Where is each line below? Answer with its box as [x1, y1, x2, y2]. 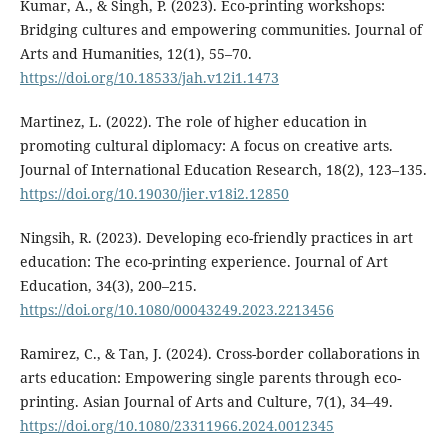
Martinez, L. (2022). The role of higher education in [19, 112, 367, 132]
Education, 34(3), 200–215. [19, 276, 197, 296]
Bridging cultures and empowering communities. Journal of [19, 20, 422, 40]
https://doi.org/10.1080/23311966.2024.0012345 [19, 416, 334, 436]
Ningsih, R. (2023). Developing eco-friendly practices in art [19, 228, 413, 248]
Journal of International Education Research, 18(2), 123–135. [19, 160, 427, 180]
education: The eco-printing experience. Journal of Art [19, 252, 388, 272]
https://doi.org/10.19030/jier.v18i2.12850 [19, 184, 289, 204]
